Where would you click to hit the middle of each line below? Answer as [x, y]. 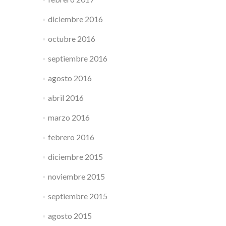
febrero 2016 [71, 137]
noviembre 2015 [76, 176]
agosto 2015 [70, 216]
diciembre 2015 [75, 157]
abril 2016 [66, 98]
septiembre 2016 [77, 58]
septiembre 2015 [77, 196]
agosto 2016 [70, 78]
